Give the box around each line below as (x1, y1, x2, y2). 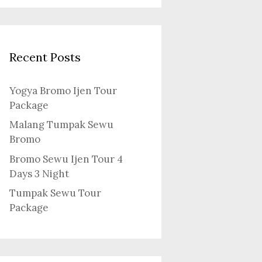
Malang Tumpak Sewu (9, 118, 113, 131)
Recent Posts (9, 49, 81, 64)
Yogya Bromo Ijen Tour (9, 84, 117, 97)
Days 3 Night (9, 167, 69, 180)
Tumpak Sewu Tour (9, 187, 101, 199)
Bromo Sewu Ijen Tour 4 (9, 152, 123, 166)
